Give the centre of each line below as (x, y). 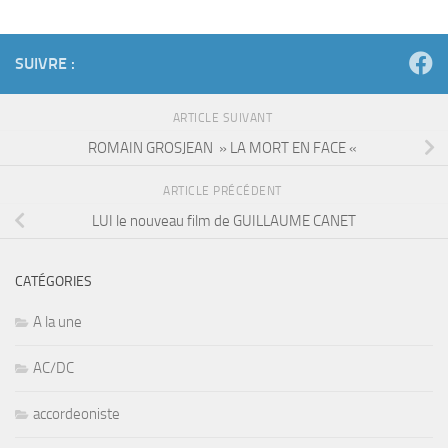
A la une (57, 322)
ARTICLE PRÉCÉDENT (224, 191)
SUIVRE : (45, 64)
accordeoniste (76, 414)
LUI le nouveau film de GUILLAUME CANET (224, 220)
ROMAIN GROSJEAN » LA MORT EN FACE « (224, 147)
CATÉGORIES (53, 282)
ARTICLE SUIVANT (224, 118)
